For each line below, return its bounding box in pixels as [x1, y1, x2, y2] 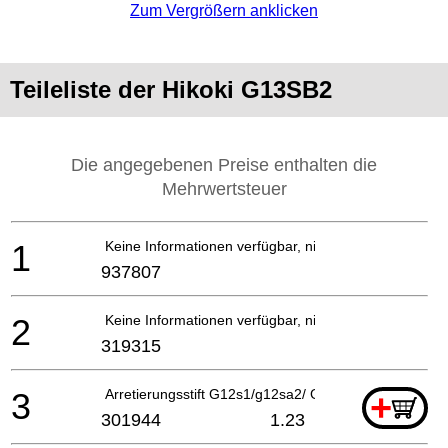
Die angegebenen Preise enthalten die [71, 154, 377, 175]
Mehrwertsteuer [161, 178, 287, 199]
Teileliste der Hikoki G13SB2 [10, 75, 332, 103]
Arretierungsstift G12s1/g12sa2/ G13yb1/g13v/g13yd [105, 385, 438, 402]
